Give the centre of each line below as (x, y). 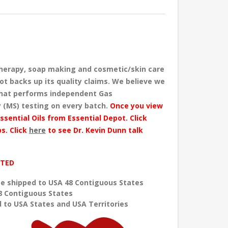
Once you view (136, 106)
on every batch (78, 106)
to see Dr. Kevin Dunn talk (94, 130)
